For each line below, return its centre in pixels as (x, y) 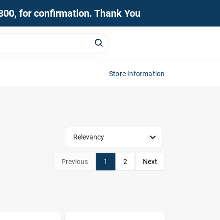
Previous (74, 161)
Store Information (137, 73)
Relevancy (89, 137)
